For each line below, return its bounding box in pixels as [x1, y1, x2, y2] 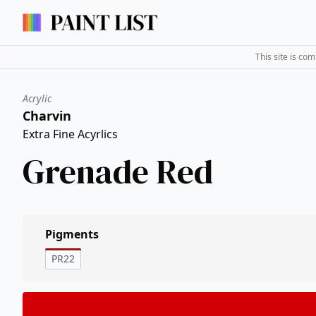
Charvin [23, 107, 71, 124]
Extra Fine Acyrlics [23, 126, 118, 142]
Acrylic [23, 92, 51, 105]
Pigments [45, 226, 99, 242]
